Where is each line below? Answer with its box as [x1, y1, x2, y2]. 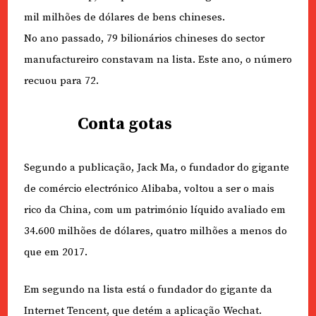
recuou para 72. [23, 73, 99, 87]
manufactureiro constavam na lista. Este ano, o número [23, 52, 292, 66]
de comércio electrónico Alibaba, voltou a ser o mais [23, 182, 274, 196]
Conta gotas [77, 114, 172, 135]
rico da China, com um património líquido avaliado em [23, 203, 286, 217]
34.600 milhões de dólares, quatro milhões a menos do [23, 224, 287, 238]
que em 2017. [23, 245, 87, 260]
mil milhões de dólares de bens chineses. [23, 10, 225, 24]
